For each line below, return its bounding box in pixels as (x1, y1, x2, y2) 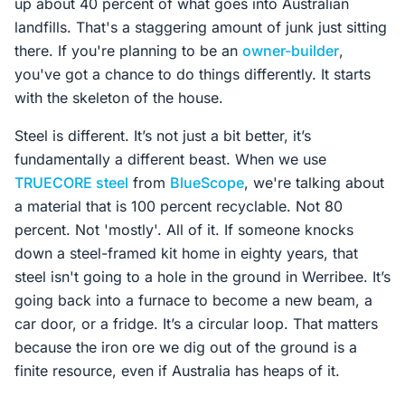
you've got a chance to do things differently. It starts (14, 65, 371, 83)
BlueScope (170, 174, 244, 192)
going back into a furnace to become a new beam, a (14, 291, 372, 309)
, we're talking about (244, 174, 384, 192)
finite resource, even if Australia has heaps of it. (14, 362, 340, 380)
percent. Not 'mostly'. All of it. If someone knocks (14, 221, 353, 239)
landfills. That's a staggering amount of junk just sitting (14, 18, 387, 36)
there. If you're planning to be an (14, 42, 242, 60)
